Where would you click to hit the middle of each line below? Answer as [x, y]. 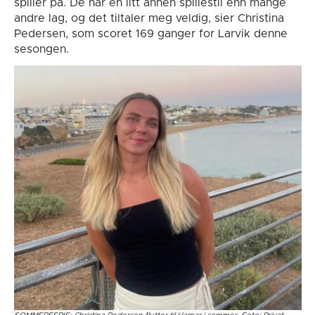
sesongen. [41, 50]
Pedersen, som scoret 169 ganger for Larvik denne [150, 34]
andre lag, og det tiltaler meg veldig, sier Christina [149, 19]
